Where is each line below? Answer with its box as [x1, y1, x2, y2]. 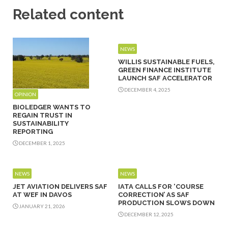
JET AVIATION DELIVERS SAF [13, 183, 107, 191]
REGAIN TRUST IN [13, 111, 72, 120]
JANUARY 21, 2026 [18, 203, 65, 210]
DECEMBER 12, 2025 [123, 211, 174, 218]
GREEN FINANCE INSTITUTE [118, 66, 211, 74]
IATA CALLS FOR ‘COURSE [118, 183, 204, 191]
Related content [13, 6, 124, 23]
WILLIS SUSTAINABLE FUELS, [118, 58, 215, 66]
